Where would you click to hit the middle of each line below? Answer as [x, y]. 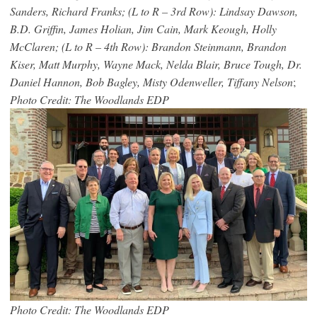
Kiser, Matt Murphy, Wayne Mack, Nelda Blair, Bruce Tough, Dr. [156, 64]
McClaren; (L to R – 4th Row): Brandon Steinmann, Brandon [148, 46]
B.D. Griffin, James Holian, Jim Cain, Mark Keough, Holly [143, 28]
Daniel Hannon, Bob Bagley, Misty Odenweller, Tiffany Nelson [151, 81]
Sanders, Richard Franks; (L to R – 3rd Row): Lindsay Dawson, [154, 11]
